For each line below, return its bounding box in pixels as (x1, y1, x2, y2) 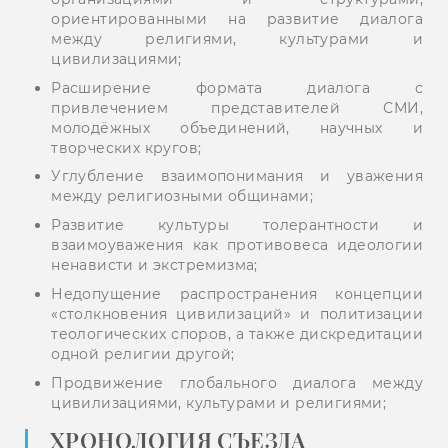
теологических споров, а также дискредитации (51, 324, 423, 343)
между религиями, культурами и (51, 29, 423, 48)
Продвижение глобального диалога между (51, 373, 423, 392)
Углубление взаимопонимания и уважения (51, 167, 423, 186)
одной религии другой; (51, 344, 235, 363)
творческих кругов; (51, 138, 202, 157)
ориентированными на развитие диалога (51, 9, 423, 28)
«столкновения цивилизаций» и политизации (51, 304, 423, 323)
